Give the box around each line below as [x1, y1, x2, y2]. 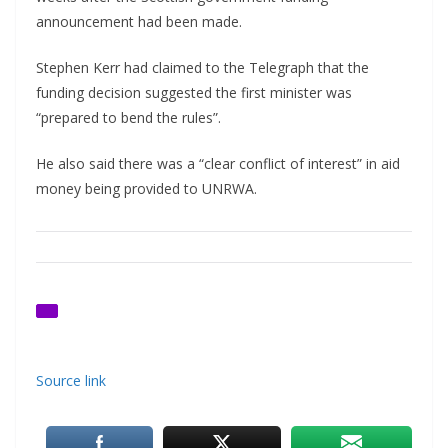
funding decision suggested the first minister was [36, 83, 352, 103]
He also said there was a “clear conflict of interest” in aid [36, 154, 400, 174]
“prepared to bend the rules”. [36, 108, 221, 128]
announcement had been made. [36, 12, 242, 32]
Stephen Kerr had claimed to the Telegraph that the [36, 58, 369, 78]
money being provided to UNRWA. [36, 179, 257, 199]
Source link [36, 371, 106, 391]
